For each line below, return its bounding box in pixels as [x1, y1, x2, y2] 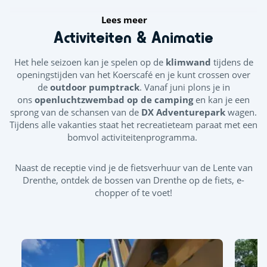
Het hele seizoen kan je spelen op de [14, 55, 166, 68]
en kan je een [193, 93, 250, 105]
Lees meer [101, 13, 147, 26]
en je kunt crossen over [155, 68, 250, 80]
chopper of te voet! [95, 186, 172, 198]
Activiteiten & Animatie [54, 26, 213, 47]
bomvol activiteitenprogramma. [67, 131, 200, 143]
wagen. [225, 105, 257, 118]
